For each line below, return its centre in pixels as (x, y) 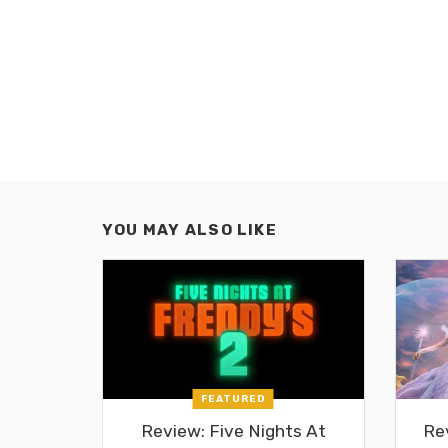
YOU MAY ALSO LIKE (189, 230)
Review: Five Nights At (233, 430)
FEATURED (233, 398)
